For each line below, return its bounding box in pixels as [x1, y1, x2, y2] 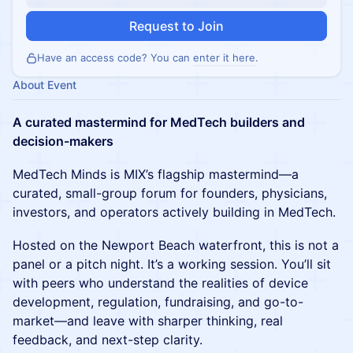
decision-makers [13, 133, 113, 149]
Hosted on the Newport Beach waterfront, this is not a [13, 237, 339, 253]
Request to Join [129, 18, 224, 34]
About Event [13, 78, 76, 91]
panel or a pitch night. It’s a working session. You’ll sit [13, 256, 331, 272]
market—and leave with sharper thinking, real [13, 313, 283, 329]
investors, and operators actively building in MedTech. [13, 204, 336, 220]
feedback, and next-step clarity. [13, 332, 203, 347]
